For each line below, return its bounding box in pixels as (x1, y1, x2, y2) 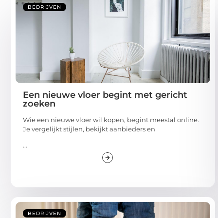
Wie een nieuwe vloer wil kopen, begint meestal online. (23, 115, 199, 124)
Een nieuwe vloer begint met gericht (23, 89, 187, 100)
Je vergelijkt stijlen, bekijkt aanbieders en (23, 125, 155, 133)
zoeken (23, 98, 55, 109)
